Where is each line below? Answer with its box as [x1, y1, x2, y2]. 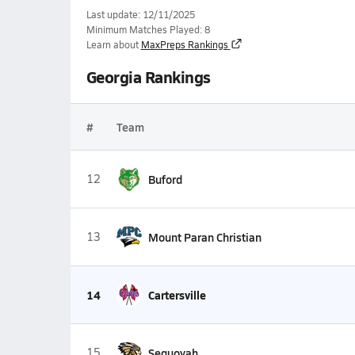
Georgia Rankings [86, 66, 211, 88]
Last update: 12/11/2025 [86, 8, 195, 21]
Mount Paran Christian [147, 229, 261, 245]
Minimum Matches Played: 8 [86, 23, 210, 36]
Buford [147, 171, 182, 187]
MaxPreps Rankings [140, 38, 228, 51]
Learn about [86, 38, 139, 51]
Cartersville [147, 287, 206, 303]
